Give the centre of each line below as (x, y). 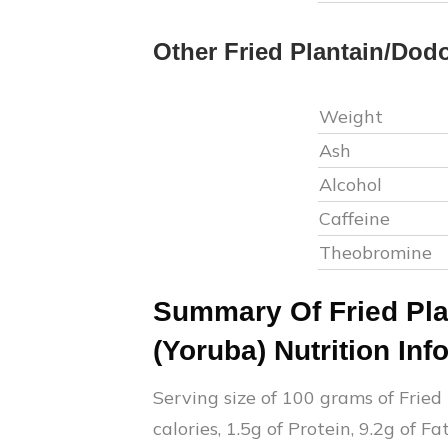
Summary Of (241, 311)
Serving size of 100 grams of (276, 397)
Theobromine (375, 252)
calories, (189, 428)
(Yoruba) (209, 350)
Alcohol (350, 184)
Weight (353, 116)
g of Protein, (305, 428)
